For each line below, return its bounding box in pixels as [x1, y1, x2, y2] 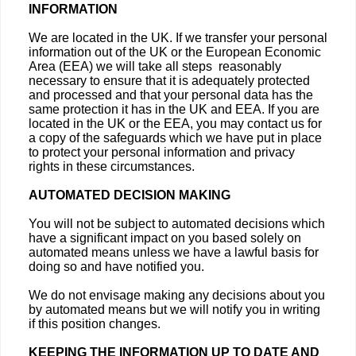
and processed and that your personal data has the [29, 88, 313, 102]
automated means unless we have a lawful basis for [29, 246, 319, 259]
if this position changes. [29, 317, 161, 331]
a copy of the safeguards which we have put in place [29, 131, 322, 145]
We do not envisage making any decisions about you [29, 288, 325, 302]
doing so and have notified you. [29, 260, 204, 273]
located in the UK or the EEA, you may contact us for [29, 117, 322, 130]
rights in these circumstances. [29, 160, 195, 173]
